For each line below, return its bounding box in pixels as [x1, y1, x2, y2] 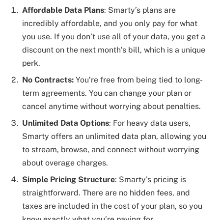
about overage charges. [22, 158, 108, 167]
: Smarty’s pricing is [115, 174, 186, 184]
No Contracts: [22, 75, 76, 84]
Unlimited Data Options [22, 118, 109, 128]
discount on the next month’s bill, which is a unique [22, 45, 205, 55]
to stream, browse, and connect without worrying [22, 144, 199, 154]
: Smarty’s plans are [104, 5, 176, 15]
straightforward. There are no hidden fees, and [22, 188, 190, 197]
